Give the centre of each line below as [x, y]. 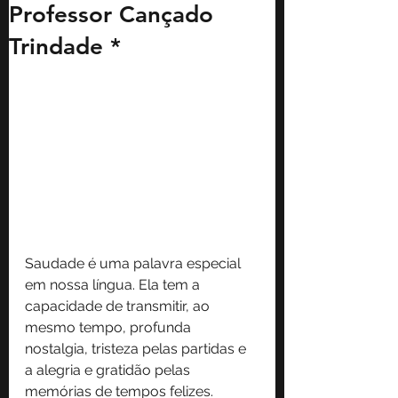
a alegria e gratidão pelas [109, 370]
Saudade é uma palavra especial [135, 263]
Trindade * [65, 47]
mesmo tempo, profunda [110, 327]
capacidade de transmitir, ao [119, 306]
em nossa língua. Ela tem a [114, 284]
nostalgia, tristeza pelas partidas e [137, 348]
